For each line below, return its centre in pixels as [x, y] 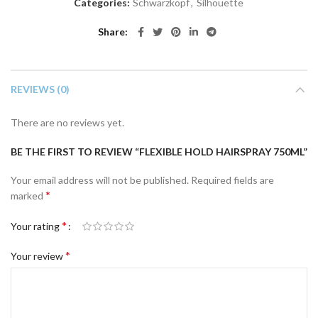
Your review [38, 256]
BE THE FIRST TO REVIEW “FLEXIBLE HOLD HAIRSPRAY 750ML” [159, 152]
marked [28, 196]
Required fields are [232, 180]
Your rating [36, 226]
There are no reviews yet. [67, 122]
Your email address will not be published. [100, 180]
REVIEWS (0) [40, 89]
